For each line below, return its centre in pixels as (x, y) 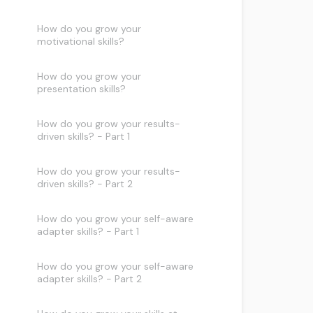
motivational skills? (81, 41)
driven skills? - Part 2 (85, 184)
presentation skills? (82, 89)
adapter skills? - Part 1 (88, 231)
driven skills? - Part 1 (84, 136)
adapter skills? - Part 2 (90, 279)
